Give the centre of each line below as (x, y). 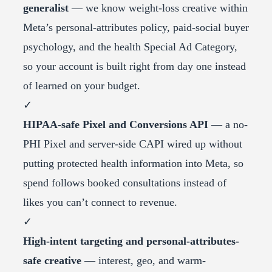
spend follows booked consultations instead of (125, 183)
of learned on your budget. (82, 86)
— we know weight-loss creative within (158, 8)
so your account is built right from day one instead (134, 66)
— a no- (228, 125)
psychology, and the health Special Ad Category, (130, 47)
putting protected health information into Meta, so (133, 164)
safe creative (52, 261)
